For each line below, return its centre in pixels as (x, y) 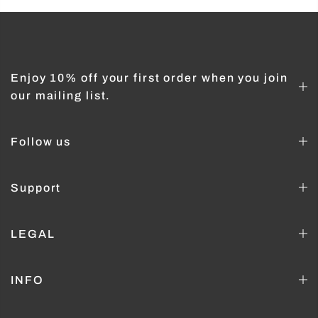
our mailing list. (61, 95)
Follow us (41, 141)
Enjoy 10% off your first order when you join (149, 77)
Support (36, 187)
